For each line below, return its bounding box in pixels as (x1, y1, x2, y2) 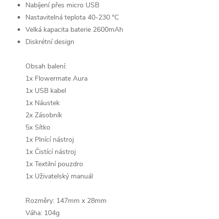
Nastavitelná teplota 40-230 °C (25, 13, 119, 22)
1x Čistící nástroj (25, 147, 76, 156)
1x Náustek (25, 98, 60, 108)
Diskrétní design (25, 37, 74, 46)
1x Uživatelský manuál (25, 172, 93, 181)
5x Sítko (25, 123, 50, 132)
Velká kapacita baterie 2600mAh (25, 25, 123, 34)
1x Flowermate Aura (25, 74, 88, 83)
